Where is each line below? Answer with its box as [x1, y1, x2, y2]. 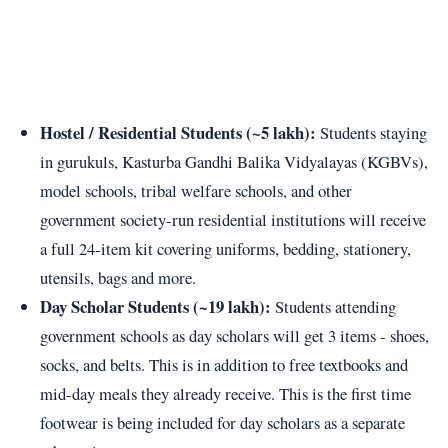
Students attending [270, 294, 396, 318]
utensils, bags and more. [39, 265, 196, 289]
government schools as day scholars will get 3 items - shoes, [39, 323, 429, 347]
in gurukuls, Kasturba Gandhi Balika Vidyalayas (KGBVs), [39, 149, 428, 173]
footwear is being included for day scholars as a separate [39, 410, 405, 434]
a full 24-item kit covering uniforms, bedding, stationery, [39, 236, 411, 260]
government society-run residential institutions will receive [39, 207, 426, 231]
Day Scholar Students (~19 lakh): [39, 293, 271, 319]
